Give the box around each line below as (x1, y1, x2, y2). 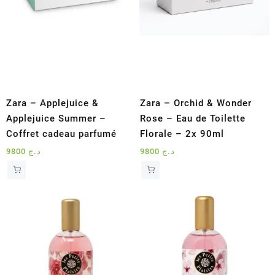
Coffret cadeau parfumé (6, 128, 117, 139)
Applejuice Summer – (6, 112, 106, 124)
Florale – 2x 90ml (140, 128, 225, 139)
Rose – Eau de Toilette (140, 112, 246, 124)
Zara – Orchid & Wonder (140, 97, 252, 109)
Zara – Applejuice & (6, 97, 99, 109)
